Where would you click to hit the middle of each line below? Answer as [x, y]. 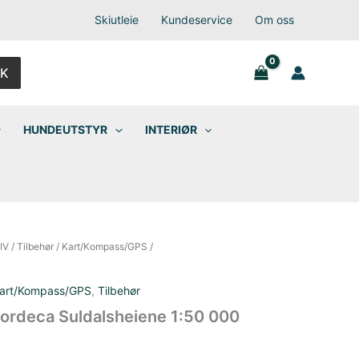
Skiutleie [116, 20]
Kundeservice [196, 20]
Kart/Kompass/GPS [104, 246]
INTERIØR [171, 129]
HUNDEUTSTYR [66, 129]
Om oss [274, 20]
